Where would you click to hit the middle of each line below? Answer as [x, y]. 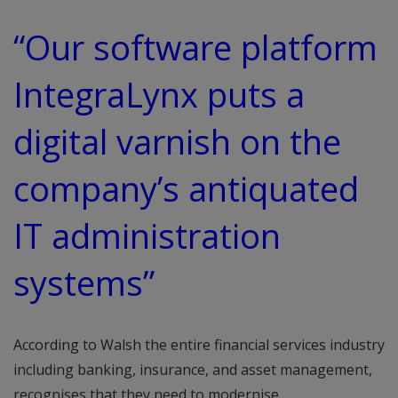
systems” [84, 283]
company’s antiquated [186, 188]
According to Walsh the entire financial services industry [199, 344]
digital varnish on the [177, 141]
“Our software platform [195, 47]
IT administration [147, 235]
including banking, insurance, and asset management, [193, 369]
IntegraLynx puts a [159, 94]
